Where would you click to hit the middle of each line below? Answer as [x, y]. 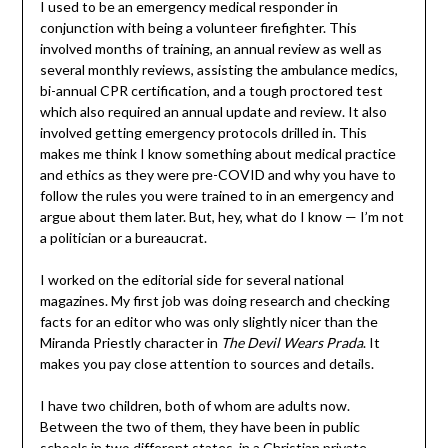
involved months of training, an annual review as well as [210, 49]
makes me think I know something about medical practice [217, 154]
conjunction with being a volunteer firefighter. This [198, 28]
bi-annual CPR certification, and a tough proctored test [211, 91]
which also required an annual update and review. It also [213, 112]
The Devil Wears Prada [291, 343]
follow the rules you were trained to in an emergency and [216, 196]
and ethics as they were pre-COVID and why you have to [217, 175]
